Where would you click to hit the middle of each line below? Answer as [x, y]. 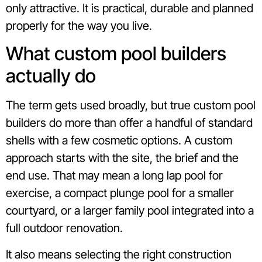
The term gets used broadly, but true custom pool [131, 106]
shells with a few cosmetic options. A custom [119, 141]
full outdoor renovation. [64, 228]
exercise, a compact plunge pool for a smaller [120, 193]
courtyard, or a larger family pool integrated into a [130, 211]
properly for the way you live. [79, 25]
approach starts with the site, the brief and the [122, 158]
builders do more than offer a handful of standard [129, 123]
